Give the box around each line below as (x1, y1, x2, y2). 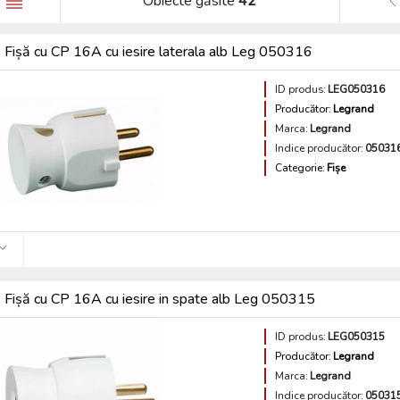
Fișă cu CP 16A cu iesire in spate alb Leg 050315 (4, 289, 316, 309)
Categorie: (275, 161, 326, 175)
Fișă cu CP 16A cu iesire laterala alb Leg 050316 (4, 42, 313, 62)
